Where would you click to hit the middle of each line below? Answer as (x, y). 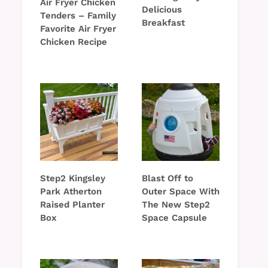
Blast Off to (167, 179)
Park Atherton (71, 192)
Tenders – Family (78, 16)
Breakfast (163, 23)
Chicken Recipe (74, 42)
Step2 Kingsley (73, 179)
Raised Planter (72, 205)
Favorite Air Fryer (78, 29)
